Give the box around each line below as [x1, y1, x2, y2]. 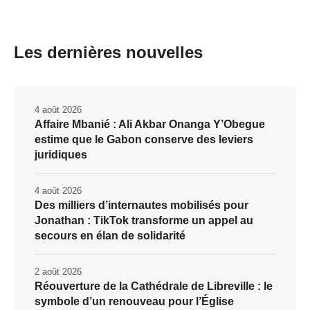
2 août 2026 [35, 266, 82, 277]
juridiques [35, 148, 87, 161]
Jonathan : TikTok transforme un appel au [35, 214, 253, 226]
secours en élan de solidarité [35, 229, 185, 241]
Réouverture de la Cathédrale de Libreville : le [35, 280, 273, 292]
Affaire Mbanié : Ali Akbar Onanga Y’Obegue [35, 118, 265, 130]
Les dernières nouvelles [14, 42, 203, 62]
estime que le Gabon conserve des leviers [35, 133, 253, 145]
